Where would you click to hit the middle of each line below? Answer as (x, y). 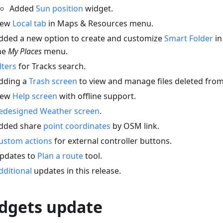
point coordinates (77, 126)
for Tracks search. (51, 66)
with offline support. (97, 96)
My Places (25, 52)
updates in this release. (76, 171)
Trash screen (53, 81)
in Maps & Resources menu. (100, 24)
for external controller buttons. (112, 141)
